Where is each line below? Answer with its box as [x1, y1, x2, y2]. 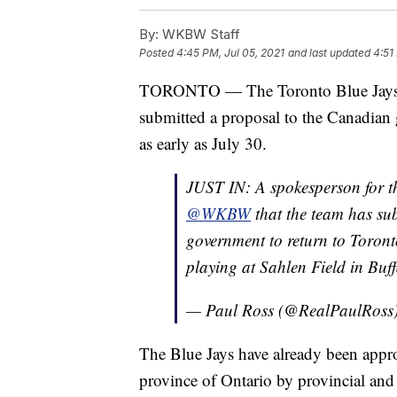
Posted [139, 46, 176, 60]
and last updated [288, 46, 370, 60]
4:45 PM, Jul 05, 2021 [176, 46, 284, 60]
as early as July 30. [139, 132, 267, 155]
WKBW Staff [159, 26, 240, 43]
